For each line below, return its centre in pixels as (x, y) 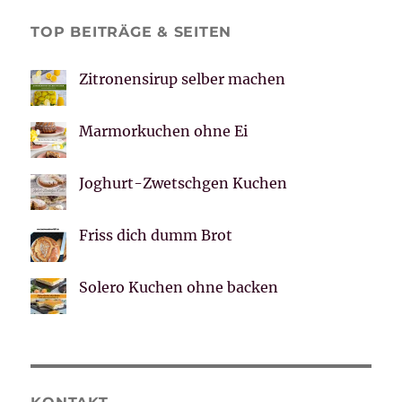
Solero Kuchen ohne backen (179, 288)
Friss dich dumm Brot (156, 236)
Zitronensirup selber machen (183, 79)
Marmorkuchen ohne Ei (164, 131)
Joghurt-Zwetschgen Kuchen (184, 184)
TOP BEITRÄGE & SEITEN (131, 32)
